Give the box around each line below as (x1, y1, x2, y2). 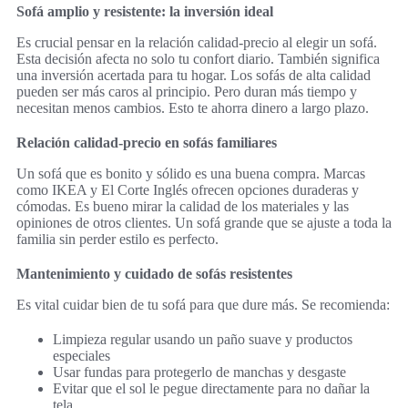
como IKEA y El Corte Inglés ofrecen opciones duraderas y (16, 182, 359, 199)
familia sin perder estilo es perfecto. (16, 231, 219, 248)
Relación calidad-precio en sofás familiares (16, 135, 277, 151)
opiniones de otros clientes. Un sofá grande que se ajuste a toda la (16, 215, 392, 231)
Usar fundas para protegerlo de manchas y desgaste (53, 364, 346, 381)
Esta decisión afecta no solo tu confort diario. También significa (16, 51, 380, 67)
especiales (53, 348, 110, 364)
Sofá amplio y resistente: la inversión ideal (16, 4, 273, 20)
